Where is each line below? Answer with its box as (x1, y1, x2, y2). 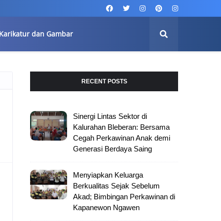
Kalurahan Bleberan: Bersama (73, 123, 170, 131)
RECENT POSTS (81, 78, 127, 85)
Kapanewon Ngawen (73, 203, 140, 212)
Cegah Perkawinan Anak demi (73, 134, 170, 142)
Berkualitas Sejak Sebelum (73, 182, 160, 190)
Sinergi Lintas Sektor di (73, 112, 147, 120)
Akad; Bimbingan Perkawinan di (73, 192, 175, 201)
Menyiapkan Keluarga (73, 171, 143, 179)
